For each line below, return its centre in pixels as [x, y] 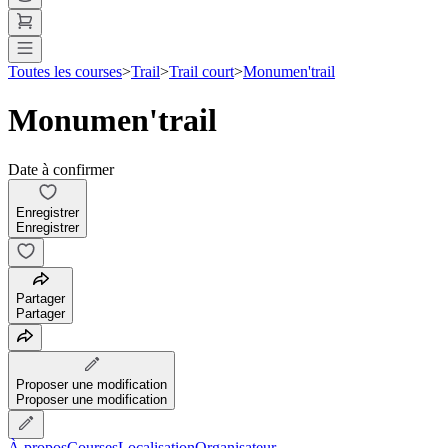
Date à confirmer [61, 169]
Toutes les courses [65, 71]
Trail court [201, 71]
